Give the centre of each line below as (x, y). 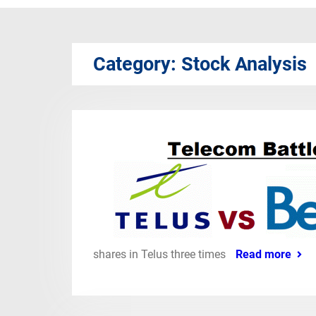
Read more (263, 254)
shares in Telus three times (161, 254)
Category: (137, 64)
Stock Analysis (244, 64)
